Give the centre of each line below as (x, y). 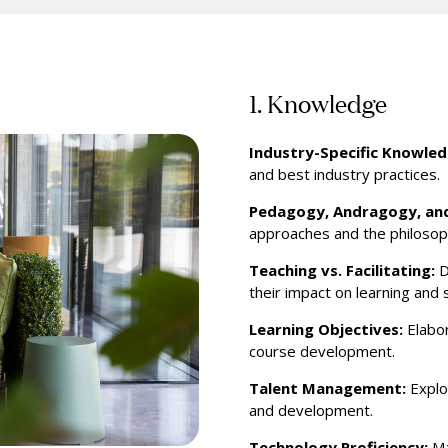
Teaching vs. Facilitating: (342, 270)
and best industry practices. (344, 174)
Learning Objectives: (326, 329)
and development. (311, 410)
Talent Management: (327, 388)
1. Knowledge (318, 103)
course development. (322, 351)
